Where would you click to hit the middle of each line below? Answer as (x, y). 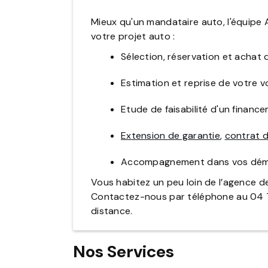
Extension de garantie (170, 136)
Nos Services (124, 252)
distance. (112, 211)
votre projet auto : (133, 36)
